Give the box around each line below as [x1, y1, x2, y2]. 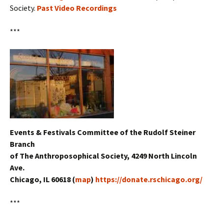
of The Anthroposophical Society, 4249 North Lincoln [10, 151, 197, 161]
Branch [10, 139, 35, 149]
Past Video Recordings [37, 3, 117, 13]
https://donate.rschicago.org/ [95, 174, 202, 185]
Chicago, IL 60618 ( [10, 174, 75, 185]
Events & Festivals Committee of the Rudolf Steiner [10, 127, 195, 137]
